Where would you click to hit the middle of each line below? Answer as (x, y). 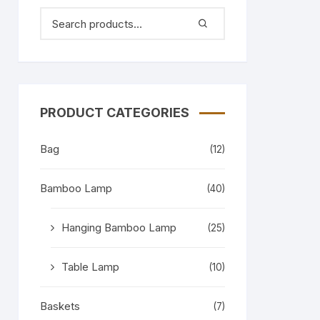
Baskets (60, 306)
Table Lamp (90, 267)
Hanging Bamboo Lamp (119, 227)
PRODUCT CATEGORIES (115, 112)
